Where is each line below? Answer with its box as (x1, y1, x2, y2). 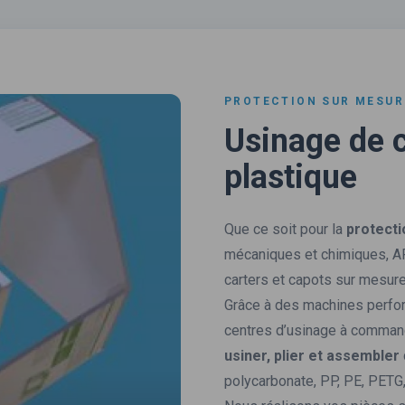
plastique (224, 158, 357, 196)
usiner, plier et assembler (224, 347, 400, 364)
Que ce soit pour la (224, 221, 346, 238)
